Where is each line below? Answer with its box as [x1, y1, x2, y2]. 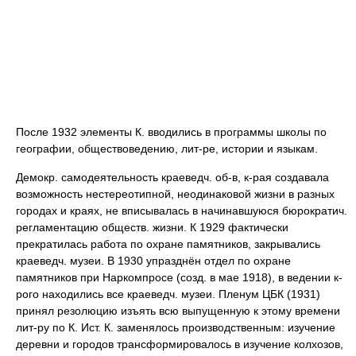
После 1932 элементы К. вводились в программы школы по [16, 126, 327, 138]
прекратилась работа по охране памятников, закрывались [16, 238, 320, 250]
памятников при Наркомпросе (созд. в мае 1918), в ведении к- [16, 271, 342, 284]
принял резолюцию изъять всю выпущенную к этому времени [16, 304, 340, 317]
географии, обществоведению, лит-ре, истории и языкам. [16, 142, 318, 155]
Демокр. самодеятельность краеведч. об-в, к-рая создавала [16, 171, 329, 184]
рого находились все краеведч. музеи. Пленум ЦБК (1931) [16, 288, 320, 300]
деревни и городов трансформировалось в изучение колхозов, [16, 338, 343, 350]
